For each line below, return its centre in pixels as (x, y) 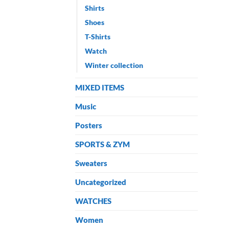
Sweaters (91, 163)
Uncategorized (101, 182)
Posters (89, 125)
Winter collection (114, 65)
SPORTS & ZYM (102, 144)
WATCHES (93, 201)
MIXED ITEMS (100, 87)
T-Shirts (98, 36)
